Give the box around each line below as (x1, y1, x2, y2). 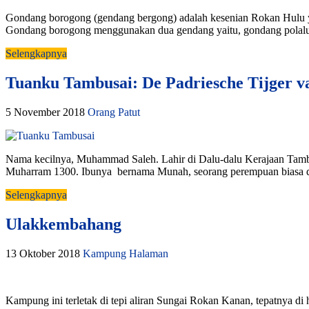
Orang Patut (88, 106, 140, 119)
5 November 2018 (6, 106, 85, 119)
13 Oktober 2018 (6, 247, 80, 259)
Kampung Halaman (83, 247, 168, 259)
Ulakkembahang (6, 215, 121, 233)
